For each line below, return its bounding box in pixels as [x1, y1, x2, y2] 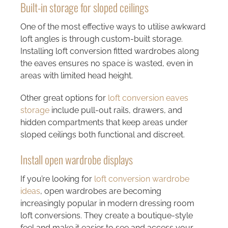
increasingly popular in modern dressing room [20, 198, 194, 208]
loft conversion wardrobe [94, 174, 189, 184]
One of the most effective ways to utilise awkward [20, 21, 206, 32]
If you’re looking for [20, 174, 94, 184]
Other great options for [20, 93, 108, 103]
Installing [20, 46, 55, 56]
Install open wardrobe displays [20, 151, 133, 167]
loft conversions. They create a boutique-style [20, 210, 193, 220]
